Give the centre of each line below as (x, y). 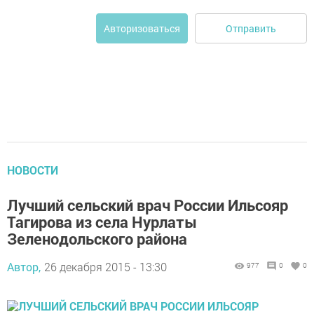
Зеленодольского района (97, 239)
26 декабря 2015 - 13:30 (105, 267)
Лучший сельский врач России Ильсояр (148, 205)
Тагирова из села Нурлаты (102, 222)
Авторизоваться (142, 29)
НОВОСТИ (33, 170)
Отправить (251, 28)
